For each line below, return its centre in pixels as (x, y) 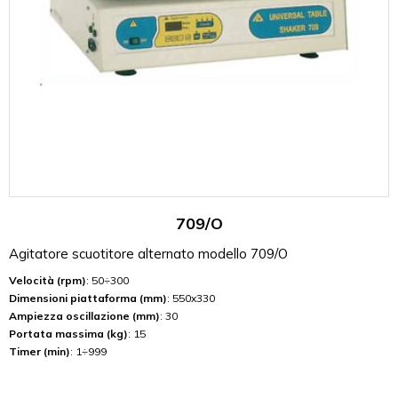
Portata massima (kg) (68, 334)
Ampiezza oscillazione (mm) (84, 316)
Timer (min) (40, 352)
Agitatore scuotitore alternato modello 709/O (148, 254)
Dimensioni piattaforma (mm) (88, 298)
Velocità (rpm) (48, 281)
